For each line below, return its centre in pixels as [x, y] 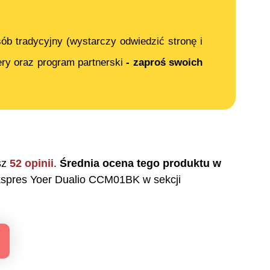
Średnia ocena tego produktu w [140, 164]
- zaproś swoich [165, 62]
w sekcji [160, 180]
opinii [39, 164]
